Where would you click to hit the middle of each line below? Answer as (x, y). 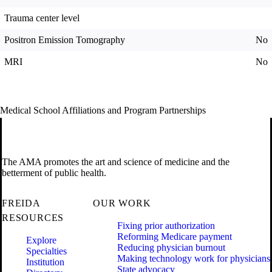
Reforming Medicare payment (175, 237)
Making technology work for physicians (194, 259)
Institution (45, 262)
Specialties (46, 251)
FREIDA (21, 203)
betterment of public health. (54, 173)
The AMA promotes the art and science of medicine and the (116, 162)
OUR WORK (122, 203)
